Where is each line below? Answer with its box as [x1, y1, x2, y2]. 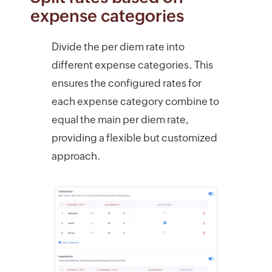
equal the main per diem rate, [51, 113, 189, 126]
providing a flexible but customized [51, 131, 217, 144]
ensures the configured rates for [51, 76, 202, 89]
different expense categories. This [51, 58, 213, 71]
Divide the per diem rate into [51, 40, 185, 53]
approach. [51, 149, 101, 162]
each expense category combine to [51, 95, 219, 107]
